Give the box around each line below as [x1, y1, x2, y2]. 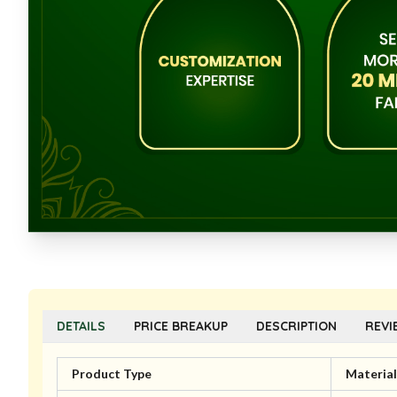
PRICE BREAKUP [134, 318, 228, 335]
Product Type [72, 366, 152, 382]
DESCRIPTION [256, 318, 337, 335]
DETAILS [57, 318, 105, 335]
